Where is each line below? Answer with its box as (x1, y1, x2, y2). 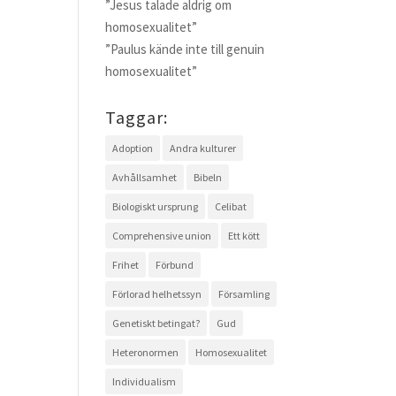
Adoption (112, 141, 154, 155)
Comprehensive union (112, 229, 212, 242)
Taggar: (105, 106, 169, 128)
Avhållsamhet (112, 171, 178, 184)
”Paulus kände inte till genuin (105, 41, 265, 57)
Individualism (112, 375, 177, 388)
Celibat (215, 200, 247, 213)
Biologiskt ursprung (112, 200, 199, 213)
